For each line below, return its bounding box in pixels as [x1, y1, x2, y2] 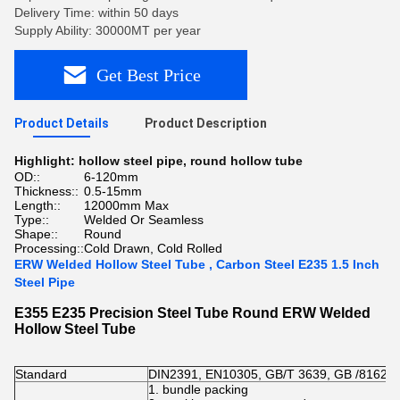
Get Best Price [96, 64, 201, 85]
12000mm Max [84, 198, 169, 212]
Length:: [14, 198, 61, 212]
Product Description [145, 116, 267, 130]
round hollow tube [190, 154, 303, 168]
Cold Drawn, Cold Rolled [84, 241, 222, 255]
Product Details [14, 116, 109, 130]
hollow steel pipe [79, 154, 183, 168]
